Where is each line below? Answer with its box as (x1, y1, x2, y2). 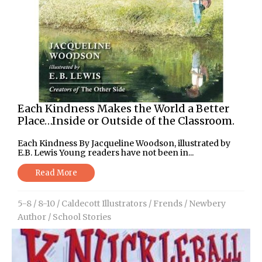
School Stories (53, 211, 111, 222)
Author (18, 211, 46, 222)
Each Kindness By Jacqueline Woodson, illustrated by (18, 137, 230, 149)
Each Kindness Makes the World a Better (18, 101, 229, 115)
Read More (35, 167, 77, 178)
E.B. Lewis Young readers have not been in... (18, 147, 194, 158)
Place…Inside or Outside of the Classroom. (18, 113, 235, 127)
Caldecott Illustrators (61, 198, 147, 209)
